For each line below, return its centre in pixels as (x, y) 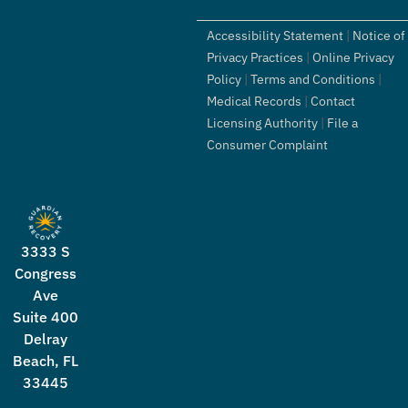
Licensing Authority (262, 123)
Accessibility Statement (275, 36)
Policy (224, 80)
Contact (332, 102)
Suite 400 (45, 316)
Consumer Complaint (267, 145)
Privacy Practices (255, 58)
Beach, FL (45, 360)
